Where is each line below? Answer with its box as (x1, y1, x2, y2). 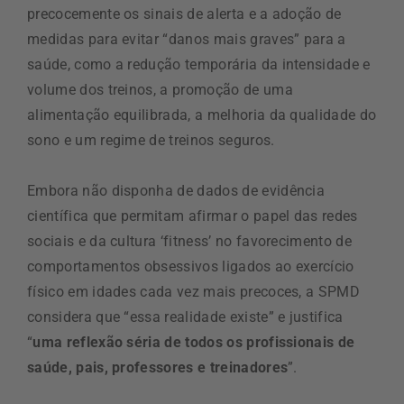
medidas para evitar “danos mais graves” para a (27, 30, 346, 48)
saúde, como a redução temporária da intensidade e (27, 55, 371, 73)
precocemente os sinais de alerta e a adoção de (27, 5, 342, 23)
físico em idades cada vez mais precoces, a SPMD (27, 282, 361, 300)
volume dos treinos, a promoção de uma (27, 80, 293, 98)
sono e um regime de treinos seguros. (27, 131, 275, 149)
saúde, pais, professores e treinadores (27, 358, 289, 376)
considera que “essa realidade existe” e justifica (27, 308, 344, 326)
